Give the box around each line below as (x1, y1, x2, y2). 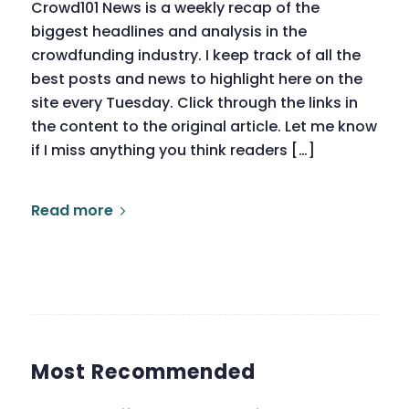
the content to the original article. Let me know (30, 115, 377, 137)
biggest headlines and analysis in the (30, 20, 307, 42)
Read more (30, 199, 113, 221)
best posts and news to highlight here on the (30, 68, 362, 89)
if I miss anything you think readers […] (30, 139, 315, 161)
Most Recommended (30, 357, 256, 386)
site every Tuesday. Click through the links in (30, 91, 358, 113)
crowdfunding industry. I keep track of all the (30, 44, 361, 66)
